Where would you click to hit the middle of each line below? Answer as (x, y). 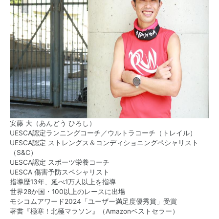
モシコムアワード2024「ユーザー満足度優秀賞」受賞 (93, 201)
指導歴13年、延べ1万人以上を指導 (63, 182)
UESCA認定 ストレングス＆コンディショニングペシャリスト (104, 143)
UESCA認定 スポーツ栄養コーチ (60, 162)
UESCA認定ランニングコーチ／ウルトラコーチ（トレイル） (103, 133)
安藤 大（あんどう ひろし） (53, 123)
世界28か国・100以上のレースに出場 (67, 192)
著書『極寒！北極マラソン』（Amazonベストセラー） (94, 211)
